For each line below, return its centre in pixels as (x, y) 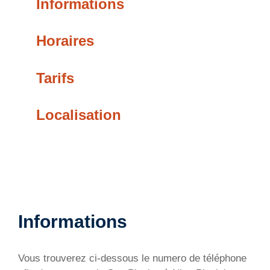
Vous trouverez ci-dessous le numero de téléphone (132, 258)
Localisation (79, 115)
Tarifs (55, 78)
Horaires (65, 41)
